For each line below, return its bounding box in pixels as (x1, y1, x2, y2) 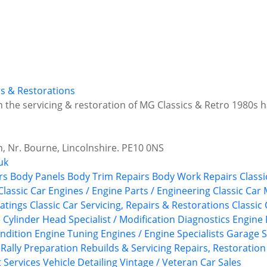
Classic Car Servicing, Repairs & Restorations (30, 198, 229, 212)
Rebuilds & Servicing (80, 241, 172, 255)
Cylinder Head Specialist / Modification (3, 213, 175, 226)
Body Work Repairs (152, 170, 237, 184)
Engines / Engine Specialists (101, 227, 224, 241)
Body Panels (10, 170, 65, 184)
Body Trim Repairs (67, 170, 150, 184)
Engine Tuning (35, 227, 98, 241)
